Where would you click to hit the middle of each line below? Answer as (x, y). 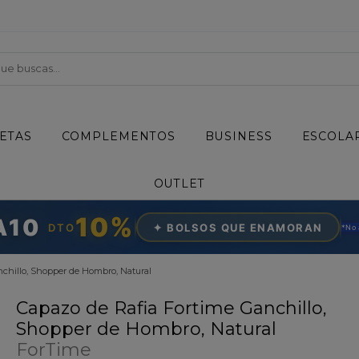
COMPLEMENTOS (119, 137)
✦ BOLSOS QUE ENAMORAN (238, 227)
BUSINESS (239, 137)
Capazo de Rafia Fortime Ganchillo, (171, 309)
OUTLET (179, 183)
